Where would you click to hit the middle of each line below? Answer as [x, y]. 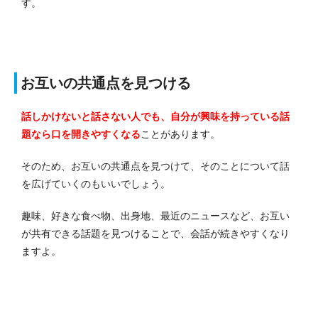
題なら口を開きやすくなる [81, 134]
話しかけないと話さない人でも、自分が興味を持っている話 [155, 116]
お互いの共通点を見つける [106, 83]
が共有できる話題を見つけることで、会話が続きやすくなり [155, 233]
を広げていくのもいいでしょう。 [96, 183]
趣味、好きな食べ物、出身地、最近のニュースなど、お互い [155, 215]
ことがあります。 [180, 134]
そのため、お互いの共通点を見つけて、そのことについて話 [155, 166]
